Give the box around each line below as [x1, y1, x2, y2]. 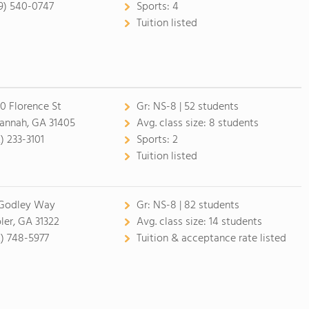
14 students [208, 213, 262, 231]
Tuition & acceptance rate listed [136, 230, 286, 248]
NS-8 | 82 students [152, 197, 239, 215]
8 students [208, 114, 259, 132]
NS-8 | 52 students [152, 98, 239, 116]
